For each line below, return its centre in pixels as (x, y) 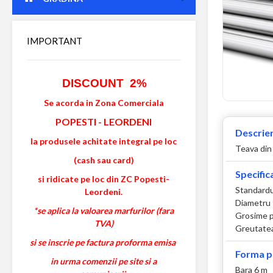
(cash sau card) (104, 160)
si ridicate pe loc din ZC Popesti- (104, 179)
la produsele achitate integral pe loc (104, 141)
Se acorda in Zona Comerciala (104, 103)
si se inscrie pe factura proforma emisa (104, 242)
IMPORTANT (55, 41)
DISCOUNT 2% (105, 83)
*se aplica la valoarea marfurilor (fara (104, 211)
